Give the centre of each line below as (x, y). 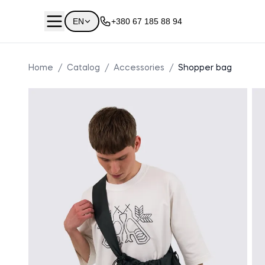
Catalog (83, 68)
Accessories (139, 68)
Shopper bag (205, 68)
